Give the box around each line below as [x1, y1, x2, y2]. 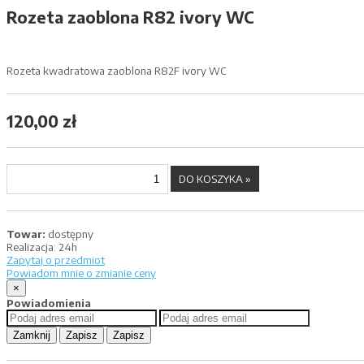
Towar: [6, 227, 45, 240]
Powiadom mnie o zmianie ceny [6, 266, 156, 279]
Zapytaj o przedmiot [6, 253, 105, 266]
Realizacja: [6, 240, 56, 253]
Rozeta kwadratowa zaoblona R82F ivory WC [6, 63, 227, 77]
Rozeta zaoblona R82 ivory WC [6, 6, 254, 27]
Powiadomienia [6, 296, 91, 310]
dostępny [45, 227, 93, 240]
